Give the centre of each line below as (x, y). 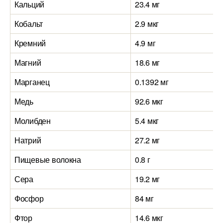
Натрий (28, 140)
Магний (28, 62)
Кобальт (29, 24)
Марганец (32, 82)
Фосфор (29, 198)
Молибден (33, 121)
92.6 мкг (149, 101)
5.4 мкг (147, 121)
